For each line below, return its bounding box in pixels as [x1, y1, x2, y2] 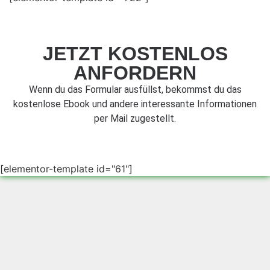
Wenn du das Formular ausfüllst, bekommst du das [28, 84, 242, 96]
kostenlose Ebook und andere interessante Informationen [13, 98, 257, 110]
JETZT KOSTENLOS [42, 43, 228, 65]
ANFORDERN [74, 62, 196, 84]
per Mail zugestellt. [94, 113, 176, 125]
